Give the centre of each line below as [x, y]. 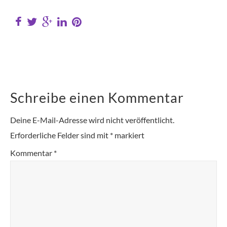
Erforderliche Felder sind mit [60, 135]
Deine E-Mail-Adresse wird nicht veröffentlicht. [92, 120]
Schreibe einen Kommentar [97, 98]
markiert [129, 135]
